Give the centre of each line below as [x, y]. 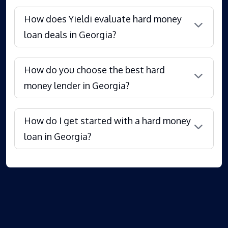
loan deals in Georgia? [70, 34]
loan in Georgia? [58, 136]
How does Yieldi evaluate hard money [103, 19]
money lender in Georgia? [77, 85]
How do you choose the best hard [94, 69]
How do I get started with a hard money [107, 120]
